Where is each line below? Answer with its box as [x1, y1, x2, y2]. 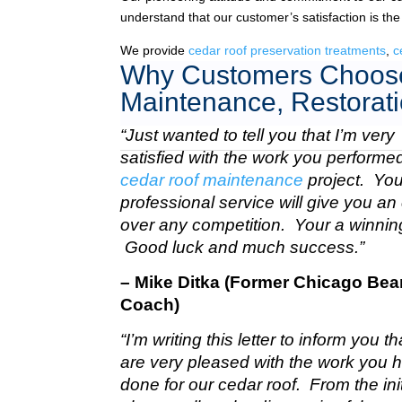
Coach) [120, 295, 180, 314]
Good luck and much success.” [120, 238, 365, 257]
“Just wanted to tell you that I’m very [120, 126, 396, 144]
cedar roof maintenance [120, 170, 304, 189]
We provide [120, 43, 189, 57]
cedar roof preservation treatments [188, 43, 387, 57]
